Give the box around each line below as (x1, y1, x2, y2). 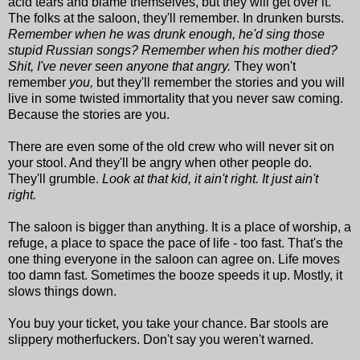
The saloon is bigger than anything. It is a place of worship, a (8, 219, 351, 234)
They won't (234, 59, 296, 73)
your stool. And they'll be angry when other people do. (8, 155, 312, 170)
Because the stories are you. (8, 107, 170, 121)
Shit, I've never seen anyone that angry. (8, 59, 234, 73)
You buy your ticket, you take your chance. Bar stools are (8, 316, 329, 330)
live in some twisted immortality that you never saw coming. (8, 91, 343, 105)
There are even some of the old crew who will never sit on (8, 139, 334, 153)
